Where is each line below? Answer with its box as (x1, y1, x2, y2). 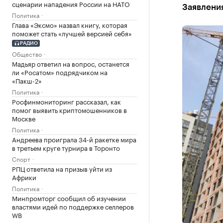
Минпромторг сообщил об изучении (12, 192, 126, 203)
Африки (12, 171, 36, 182)
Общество (12, 48, 42, 58)
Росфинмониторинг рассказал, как (12, 96, 121, 106)
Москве (12, 112, 35, 123)
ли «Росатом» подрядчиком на (12, 66, 108, 77)
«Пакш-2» (12, 75, 42, 85)
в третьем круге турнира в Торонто (12, 142, 120, 152)
